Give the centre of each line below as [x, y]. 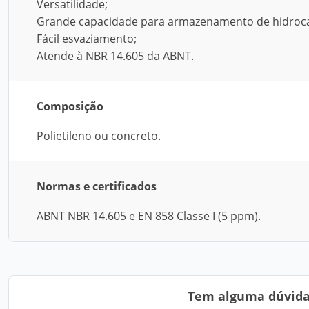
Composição [70, 106]
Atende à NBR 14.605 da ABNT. [115, 56]
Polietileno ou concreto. [99, 136]
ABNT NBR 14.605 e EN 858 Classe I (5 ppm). [149, 216]
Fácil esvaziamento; [87, 39]
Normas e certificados [97, 186]
